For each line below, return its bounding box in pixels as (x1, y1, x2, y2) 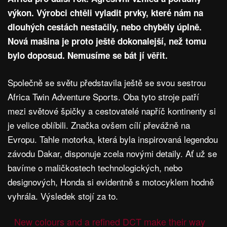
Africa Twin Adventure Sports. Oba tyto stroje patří (8, 90, 199, 103)
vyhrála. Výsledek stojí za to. (8, 190, 121, 203)
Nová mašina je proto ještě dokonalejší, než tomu (8, 35, 206, 48)
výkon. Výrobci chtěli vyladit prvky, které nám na (8, 7, 203, 19)
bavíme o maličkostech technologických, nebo (8, 161, 182, 174)
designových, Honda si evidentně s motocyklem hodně (8, 175, 214, 188)
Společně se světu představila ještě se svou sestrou (8, 76, 206, 89)
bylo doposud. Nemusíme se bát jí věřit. (8, 49, 170, 62)
